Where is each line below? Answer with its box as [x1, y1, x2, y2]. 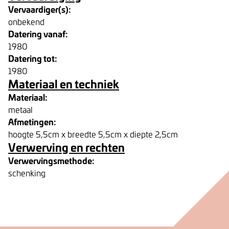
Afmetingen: [8, 115, 56, 128]
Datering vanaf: [8, 27, 68, 40]
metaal [8, 104, 33, 115]
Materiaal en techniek [8, 75, 119, 92]
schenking [8, 167, 45, 178]
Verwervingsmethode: [8, 154, 95, 167]
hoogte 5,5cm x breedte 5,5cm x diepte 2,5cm [8, 128, 178, 140]
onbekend [8, 16, 44, 27]
